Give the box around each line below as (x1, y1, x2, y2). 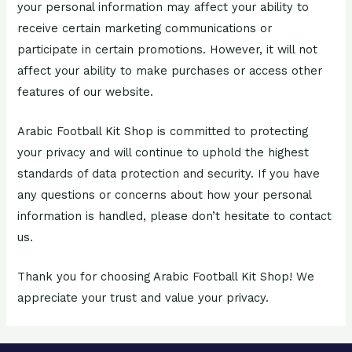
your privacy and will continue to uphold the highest (17, 145, 310, 159)
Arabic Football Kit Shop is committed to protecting (17, 124, 309, 138)
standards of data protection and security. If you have (17, 167, 321, 181)
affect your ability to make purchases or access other (17, 63, 323, 78)
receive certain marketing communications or (17, 20, 273, 35)
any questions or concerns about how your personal (17, 188, 312, 202)
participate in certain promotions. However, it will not (17, 42, 318, 57)
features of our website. (17, 84, 154, 99)
